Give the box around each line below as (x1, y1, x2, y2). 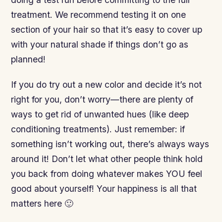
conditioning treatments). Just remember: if (11, 124, 185, 135)
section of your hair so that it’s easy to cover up (11, 24, 203, 35)
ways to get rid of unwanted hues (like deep (11, 109, 189, 120)
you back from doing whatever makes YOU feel (11, 168, 203, 179)
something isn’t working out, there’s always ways (11, 139, 210, 150)
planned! (11, 54, 46, 65)
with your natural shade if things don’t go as (11, 39, 189, 50)
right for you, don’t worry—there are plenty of (11, 94, 194, 105)
